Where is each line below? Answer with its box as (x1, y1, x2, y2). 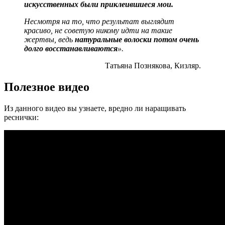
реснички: (4, 113, 39, 122)
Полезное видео (4, 80, 89, 93)
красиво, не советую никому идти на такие (24, 26, 172, 35)
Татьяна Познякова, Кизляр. (105, 61, 201, 70)
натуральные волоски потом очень (75, 35, 199, 44)
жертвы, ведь (24, 35, 75, 44)
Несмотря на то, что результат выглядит (24, 17, 174, 26)
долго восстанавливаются (24, 44, 118, 53)
